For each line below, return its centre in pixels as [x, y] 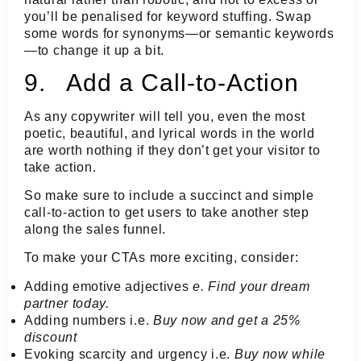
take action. [60, 167]
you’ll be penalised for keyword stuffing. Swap [168, 17]
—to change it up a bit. [95, 51]
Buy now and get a [213, 320]
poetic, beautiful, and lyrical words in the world [170, 133]
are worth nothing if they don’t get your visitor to [172, 150]
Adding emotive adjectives [109, 286]
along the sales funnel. [95, 230]
